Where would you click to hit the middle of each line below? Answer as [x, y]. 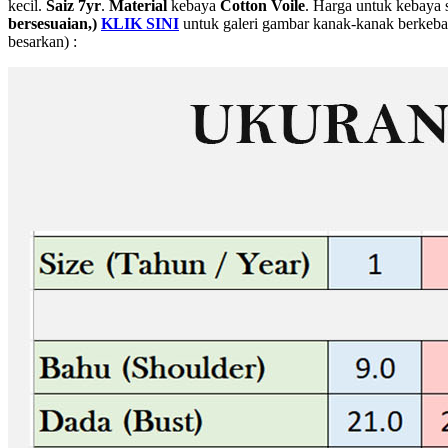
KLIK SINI [140, 23]
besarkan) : [42, 41]
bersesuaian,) [52, 23]
